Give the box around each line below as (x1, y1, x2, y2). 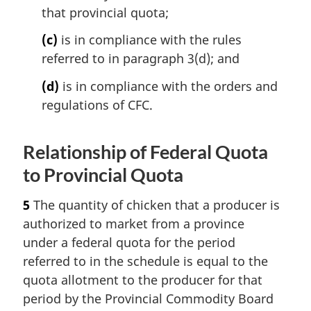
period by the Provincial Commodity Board (23, 289, 274, 307)
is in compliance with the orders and (59, 77, 278, 94)
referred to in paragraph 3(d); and (42, 50, 239, 67)
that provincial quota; (42, 3, 169, 21)
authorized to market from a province (23, 215, 244, 232)
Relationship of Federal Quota (23, 140, 268, 163)
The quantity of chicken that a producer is (30, 196, 280, 213)
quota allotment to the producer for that (23, 271, 262, 288)
